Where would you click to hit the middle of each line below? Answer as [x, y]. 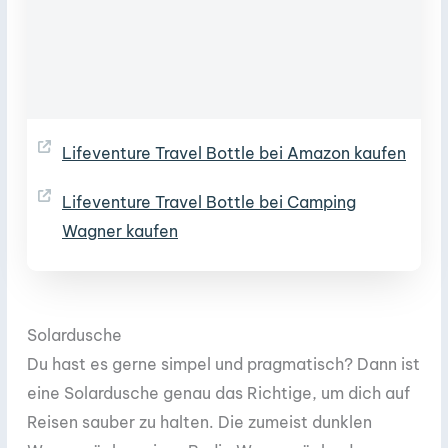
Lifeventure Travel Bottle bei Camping [209, 201]
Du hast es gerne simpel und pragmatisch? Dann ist [223, 363]
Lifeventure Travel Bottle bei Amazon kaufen [234, 152]
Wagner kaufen [120, 230]
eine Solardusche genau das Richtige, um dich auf [218, 392]
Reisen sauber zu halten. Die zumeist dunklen [199, 421]
